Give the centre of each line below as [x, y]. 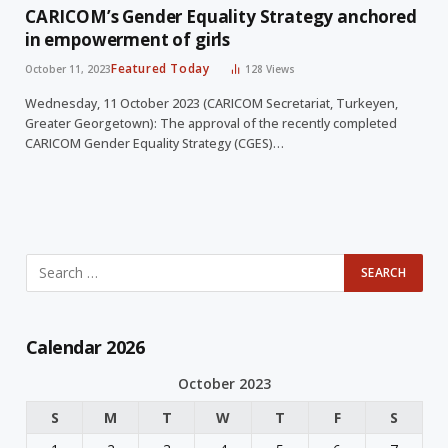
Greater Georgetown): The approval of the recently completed [211, 123]
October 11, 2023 [68, 68]
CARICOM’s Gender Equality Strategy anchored [221, 16]
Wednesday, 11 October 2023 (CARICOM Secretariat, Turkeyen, [211, 103]
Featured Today [160, 68]
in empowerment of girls [128, 39]
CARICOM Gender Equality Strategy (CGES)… [154, 143]
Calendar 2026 [85, 346]
